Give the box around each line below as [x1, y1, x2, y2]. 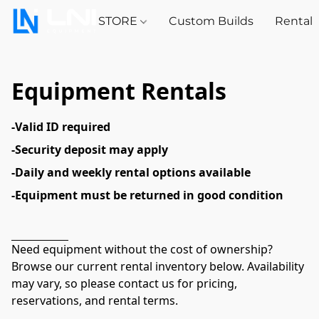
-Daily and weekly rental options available [11, 164, 251, 181]
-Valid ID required [11, 119, 110, 135]
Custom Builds [168, 14, 253, 28]
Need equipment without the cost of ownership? [11, 241, 273, 257]
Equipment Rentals [11, 75, 226, 106]
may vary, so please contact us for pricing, [11, 275, 237, 291]
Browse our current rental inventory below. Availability [11, 258, 304, 274]
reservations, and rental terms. [11, 292, 178, 308]
